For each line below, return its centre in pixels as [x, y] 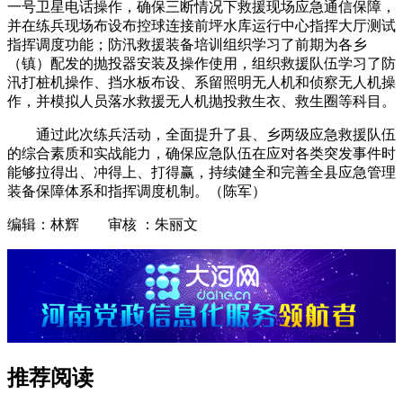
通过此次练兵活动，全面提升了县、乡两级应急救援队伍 [216, 135]
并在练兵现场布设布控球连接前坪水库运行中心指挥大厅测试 [201, 26]
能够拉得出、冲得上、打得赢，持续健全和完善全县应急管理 [201, 173]
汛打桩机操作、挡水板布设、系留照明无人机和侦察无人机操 [201, 83]
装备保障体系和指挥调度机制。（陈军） [137, 192]
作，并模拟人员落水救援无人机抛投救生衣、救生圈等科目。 [201, 102]
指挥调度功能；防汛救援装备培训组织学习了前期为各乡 [187, 45]
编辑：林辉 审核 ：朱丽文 [103, 225]
